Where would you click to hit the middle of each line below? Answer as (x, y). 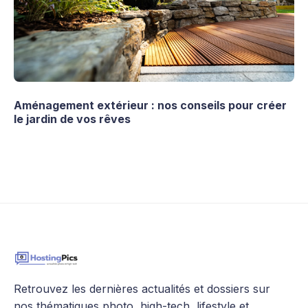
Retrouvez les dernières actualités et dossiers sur (142, 289)
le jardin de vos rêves (72, 119)
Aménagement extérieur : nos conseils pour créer (150, 106)
